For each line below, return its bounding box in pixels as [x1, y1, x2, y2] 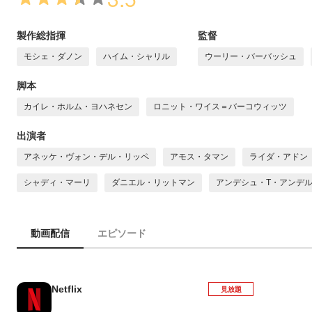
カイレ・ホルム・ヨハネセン [24, 102, 132, 111]
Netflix [52, 283, 82, 295]
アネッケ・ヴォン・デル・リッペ [24, 152, 149, 162]
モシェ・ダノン [24, 52, 82, 61]
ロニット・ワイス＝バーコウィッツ [153, 102, 287, 111]
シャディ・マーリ [24, 178, 91, 187]
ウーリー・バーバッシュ [205, 52, 297, 61]
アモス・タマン [170, 152, 228, 162]
